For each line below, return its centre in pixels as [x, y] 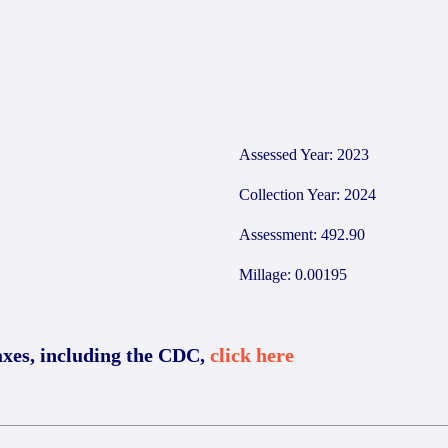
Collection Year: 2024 [307, 194]
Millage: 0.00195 [293, 274]
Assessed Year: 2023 [304, 154]
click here [252, 355]
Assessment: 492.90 [302, 234]
